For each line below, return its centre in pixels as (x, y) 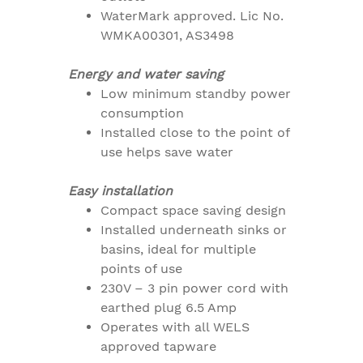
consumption (142, 113)
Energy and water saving (146, 75)
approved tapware (158, 347)
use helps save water (167, 152)
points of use (141, 269)
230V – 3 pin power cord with (194, 288)
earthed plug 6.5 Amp (169, 308)
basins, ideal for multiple (178, 250)
